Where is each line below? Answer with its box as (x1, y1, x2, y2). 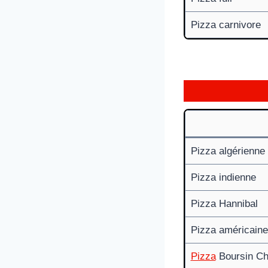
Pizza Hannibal (190, 197, 258, 209)
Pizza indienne (190, 171, 256, 183)
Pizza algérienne (190, 145, 265, 157)
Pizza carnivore (190, 19, 261, 31)
